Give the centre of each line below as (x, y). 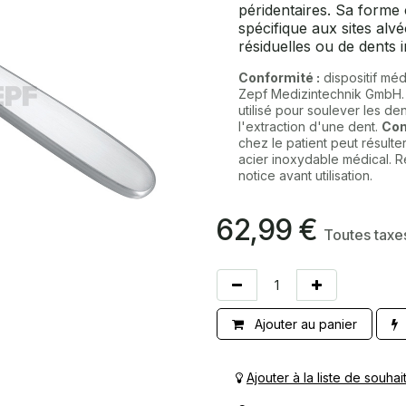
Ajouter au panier (304, 324)
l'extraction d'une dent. (310, 126)
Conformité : (279, 77)
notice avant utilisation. (305, 175)
